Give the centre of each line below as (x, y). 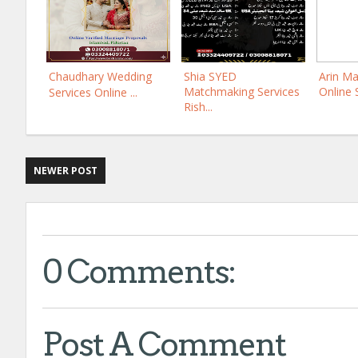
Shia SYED (210, 76)
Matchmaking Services (242, 91)
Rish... (198, 107)
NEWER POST (66, 171)
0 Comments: (139, 272)
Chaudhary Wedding (100, 76)
